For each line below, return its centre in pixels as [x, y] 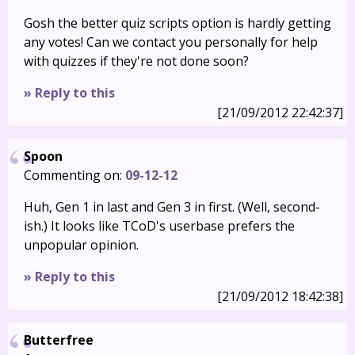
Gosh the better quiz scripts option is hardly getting [177, 23]
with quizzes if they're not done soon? [136, 61]
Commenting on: [74, 175]
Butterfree [59, 340]
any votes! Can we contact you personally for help [171, 42]
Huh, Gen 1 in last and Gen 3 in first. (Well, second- [172, 207]
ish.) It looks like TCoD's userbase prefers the [159, 226]
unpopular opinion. [81, 245]
